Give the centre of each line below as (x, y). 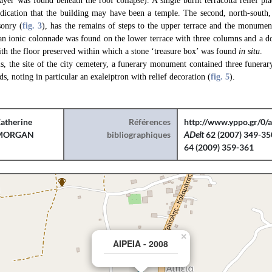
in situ (249, 51)
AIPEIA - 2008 (141, 243)
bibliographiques (139, 134)
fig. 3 (32, 26)
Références (150, 122)
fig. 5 (220, 77)
